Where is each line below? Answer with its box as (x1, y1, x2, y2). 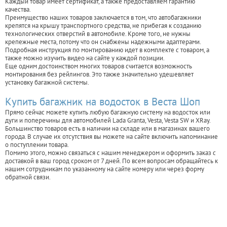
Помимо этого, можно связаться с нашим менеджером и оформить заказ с (5, 148, 216, 158)
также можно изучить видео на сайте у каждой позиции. (5, 54, 165, 63)
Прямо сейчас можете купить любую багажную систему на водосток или (5, 108, 210, 117)
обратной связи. (5, 173, 51, 182)
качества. (5, 5, 31, 14)
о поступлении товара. (5, 140, 69, 149)
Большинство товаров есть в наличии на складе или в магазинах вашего (5, 124, 210, 133)
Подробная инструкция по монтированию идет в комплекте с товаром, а (5, 46, 209, 55)
